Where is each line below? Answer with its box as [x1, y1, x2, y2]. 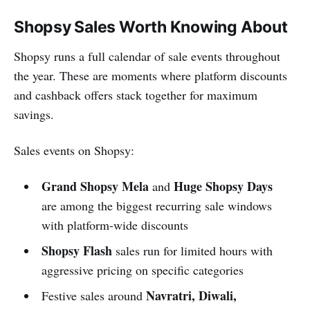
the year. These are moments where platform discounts [14, 66, 287, 84]
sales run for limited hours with [111, 241, 273, 259]
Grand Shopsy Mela [41, 176, 149, 195]
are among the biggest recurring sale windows [41, 197, 272, 214]
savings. [14, 105, 54, 122]
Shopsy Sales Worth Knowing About [14, 17, 288, 37]
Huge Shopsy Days [173, 176, 273, 195]
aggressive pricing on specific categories [41, 261, 244, 278]
